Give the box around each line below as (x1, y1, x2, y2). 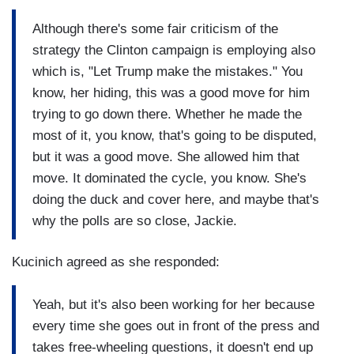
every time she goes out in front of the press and (32, 318, 319, 333)
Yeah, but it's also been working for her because (32, 296, 314, 312)
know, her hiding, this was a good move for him (32, 85, 310, 100)
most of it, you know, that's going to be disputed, (32, 127, 317, 143)
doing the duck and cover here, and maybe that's (32, 191, 319, 207)
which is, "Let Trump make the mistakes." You (32, 63, 303, 79)
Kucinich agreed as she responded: (12, 254, 220, 270)
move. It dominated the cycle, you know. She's (32, 170, 307, 186)
